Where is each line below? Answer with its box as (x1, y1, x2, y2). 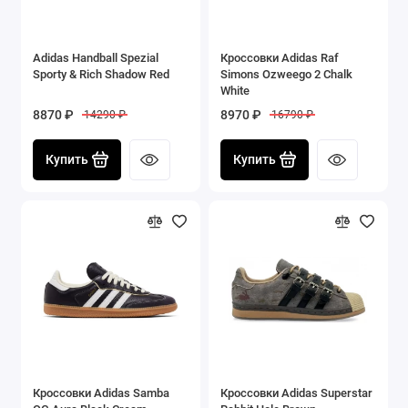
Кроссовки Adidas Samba (33, 385, 169, 400)
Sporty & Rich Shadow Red (33, 66, 169, 81)
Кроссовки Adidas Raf (220, 50, 339, 65)
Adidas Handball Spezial (33, 50, 158, 65)
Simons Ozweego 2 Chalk (220, 66, 352, 81)
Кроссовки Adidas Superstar (220, 385, 372, 400)
